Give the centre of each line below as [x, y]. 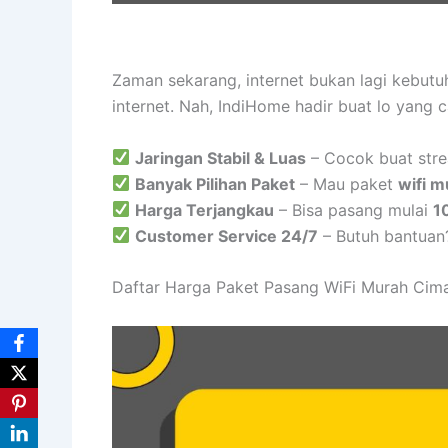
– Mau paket [347, 183]
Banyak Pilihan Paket [215, 183]
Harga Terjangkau [205, 209]
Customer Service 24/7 [227, 235]
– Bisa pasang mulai [354, 209]
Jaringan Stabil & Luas [221, 157]
